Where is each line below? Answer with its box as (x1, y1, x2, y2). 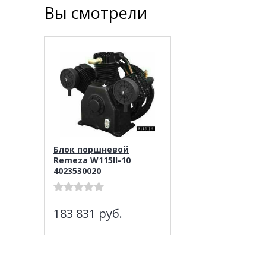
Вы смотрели (44, 1, 147, 24)
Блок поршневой (53, 143, 129, 155)
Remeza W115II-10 (53, 154, 131, 166)
